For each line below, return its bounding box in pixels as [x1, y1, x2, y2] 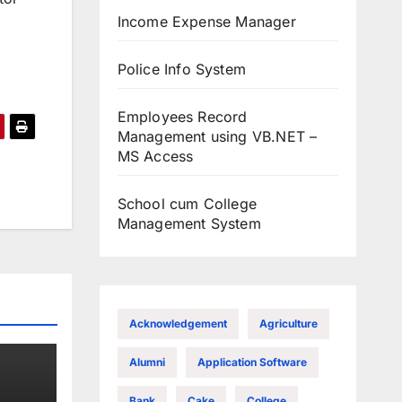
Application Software [197, 354, 307, 369]
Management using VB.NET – [117, 127, 318, 145]
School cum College [117, 194, 258, 213]
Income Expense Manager [117, 12, 296, 31]
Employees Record [117, 107, 248, 126]
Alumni [128, 354, 165, 369]
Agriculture [258, 316, 318, 330]
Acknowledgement [128, 316, 227, 330]
